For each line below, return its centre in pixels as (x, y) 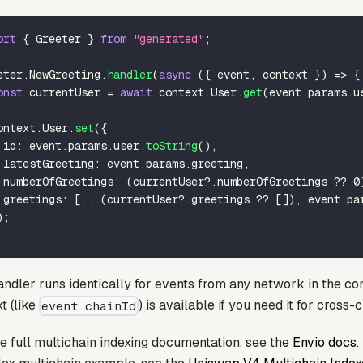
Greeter (58, 38)
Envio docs (325, 342)
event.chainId (89, 305)
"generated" (169, 38)
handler (130, 74)
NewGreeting (65, 74)
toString (172, 145)
